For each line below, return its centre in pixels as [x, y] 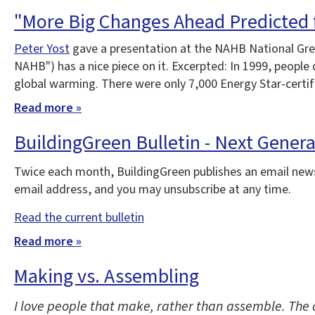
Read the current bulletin [79, 217]
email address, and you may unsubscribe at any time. [153, 190]
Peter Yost [42, 49]
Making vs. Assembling [107, 276]
